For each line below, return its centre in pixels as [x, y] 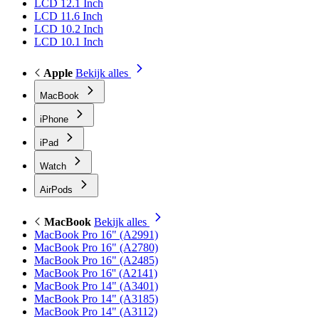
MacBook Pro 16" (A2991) [96, 235]
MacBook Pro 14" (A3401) [96, 286]
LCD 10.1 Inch [69, 42]
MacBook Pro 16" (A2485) [96, 260]
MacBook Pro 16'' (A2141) [96, 273]
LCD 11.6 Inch [68, 16]
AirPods [58, 190]
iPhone [56, 119]
